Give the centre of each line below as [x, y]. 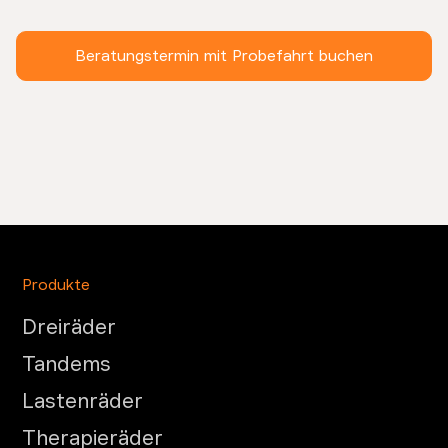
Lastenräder [83, 400]
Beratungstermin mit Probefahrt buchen [224, 55]
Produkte [56, 284]
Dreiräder [69, 326]
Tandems [67, 363]
